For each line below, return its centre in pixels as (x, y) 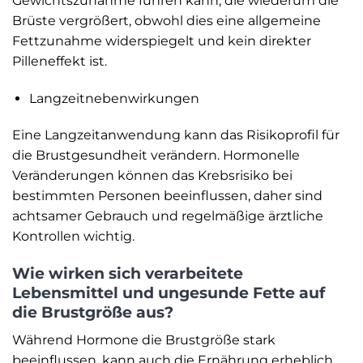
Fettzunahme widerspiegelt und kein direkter (162, 41)
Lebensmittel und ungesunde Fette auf (169, 293)
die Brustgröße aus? (93, 312)
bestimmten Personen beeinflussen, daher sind (167, 196)
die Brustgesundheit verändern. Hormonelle (156, 156)
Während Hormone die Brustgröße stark (144, 340)
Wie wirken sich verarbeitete (128, 273)
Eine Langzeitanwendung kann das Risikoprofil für (176, 135)
